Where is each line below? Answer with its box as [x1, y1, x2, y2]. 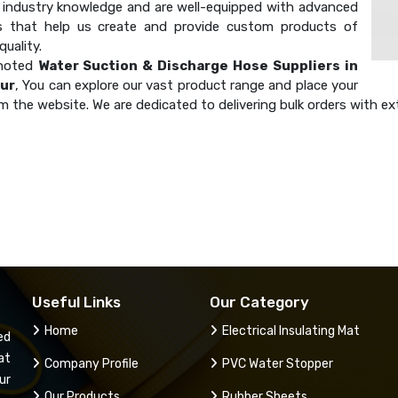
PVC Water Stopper [222, 355, 333, 371]
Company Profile [44, 355, 139, 371]
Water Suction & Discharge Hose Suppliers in [37, 57, 358, 74]
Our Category [210, 292, 309, 311]
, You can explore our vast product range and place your [15, 76, 358, 93]
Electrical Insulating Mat [222, 322, 360, 338]
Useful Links [32, 292, 121, 311]
